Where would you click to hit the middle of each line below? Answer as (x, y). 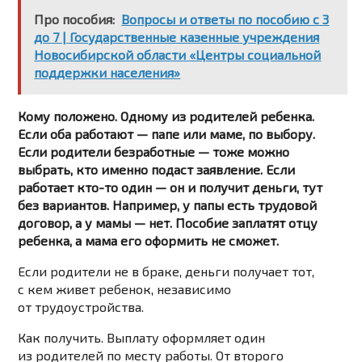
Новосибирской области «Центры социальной (178, 55)
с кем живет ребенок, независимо (125, 289)
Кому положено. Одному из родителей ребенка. (166, 116)
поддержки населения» (107, 73)
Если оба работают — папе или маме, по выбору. (167, 134)
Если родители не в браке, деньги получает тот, (166, 271)
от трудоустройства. (81, 307)
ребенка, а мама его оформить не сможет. (149, 241)
